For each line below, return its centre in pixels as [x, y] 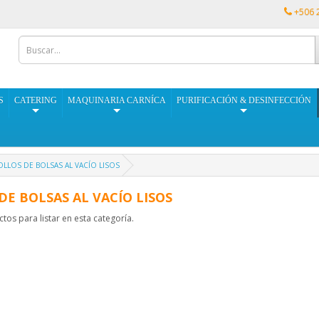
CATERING [35, 101]
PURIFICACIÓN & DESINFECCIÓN [244, 101]
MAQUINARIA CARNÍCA [116, 101]
